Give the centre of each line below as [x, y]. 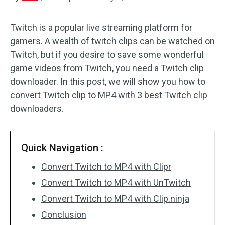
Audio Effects [49, 19]
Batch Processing [56, 137]
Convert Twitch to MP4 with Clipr [106, 166]
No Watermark [50, 161]
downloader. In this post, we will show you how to [108, 82]
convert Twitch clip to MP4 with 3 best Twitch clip [109, 95]
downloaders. [37, 109]
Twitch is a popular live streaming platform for [101, 27]
